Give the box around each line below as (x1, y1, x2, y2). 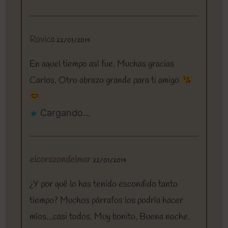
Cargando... (40, 107, 91, 119)
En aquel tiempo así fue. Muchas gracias (30, 58, 175, 71)
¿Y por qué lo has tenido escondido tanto (30, 178, 178, 191)
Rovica (30, 34, 55, 46)
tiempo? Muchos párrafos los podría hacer (30, 194, 184, 207)
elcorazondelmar (30, 154, 91, 166)
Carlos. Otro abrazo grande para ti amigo (30, 74, 182, 87)
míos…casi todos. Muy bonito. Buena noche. (30, 211, 190, 223)
